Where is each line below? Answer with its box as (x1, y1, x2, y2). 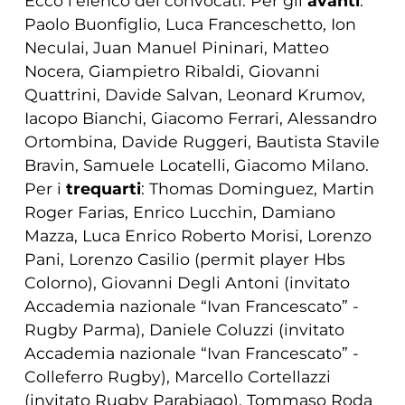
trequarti (65, 179, 141, 199)
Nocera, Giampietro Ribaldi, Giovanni (24, 61, 320, 81)
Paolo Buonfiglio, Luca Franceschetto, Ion (24, 14, 356, 34)
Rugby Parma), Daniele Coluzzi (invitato (24, 320, 344, 340)
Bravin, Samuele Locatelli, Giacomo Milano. (24, 155, 369, 175)
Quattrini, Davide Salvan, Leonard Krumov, (24, 85, 365, 105)
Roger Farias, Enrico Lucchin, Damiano (24, 202, 335, 222)
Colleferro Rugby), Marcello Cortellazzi (24, 367, 331, 387)
